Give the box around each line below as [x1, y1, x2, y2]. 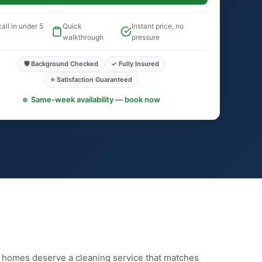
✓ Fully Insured [111, 60, 159, 68]
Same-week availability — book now [30, 95, 160, 104]
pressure [131, 33, 160, 42]
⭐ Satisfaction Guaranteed [50, 75, 132, 84]
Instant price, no [131, 22, 184, 30]
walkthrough [63, 33, 104, 42]
